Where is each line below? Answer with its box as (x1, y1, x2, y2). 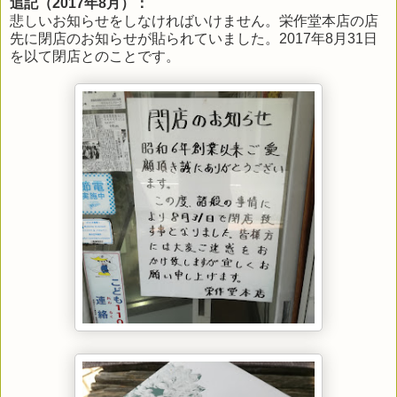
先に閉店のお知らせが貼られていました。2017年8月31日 (10, 30, 378, 46)
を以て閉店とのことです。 (10, 48, 180, 64)
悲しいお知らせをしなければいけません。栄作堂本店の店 (10, 12, 378, 28)
